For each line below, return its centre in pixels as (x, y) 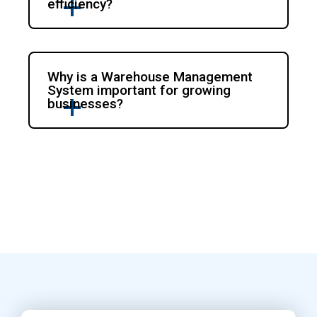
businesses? (86, 104)
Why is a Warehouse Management (150, 77)
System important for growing (139, 91)
